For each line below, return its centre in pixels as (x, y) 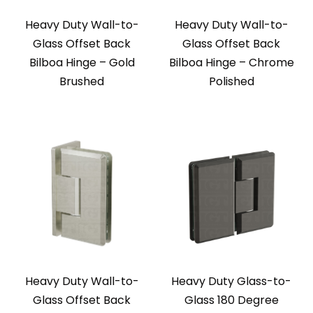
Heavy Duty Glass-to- (231, 282)
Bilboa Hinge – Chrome (231, 63)
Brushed (82, 82)
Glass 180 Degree (231, 300)
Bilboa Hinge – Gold (82, 63)
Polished (231, 82)
